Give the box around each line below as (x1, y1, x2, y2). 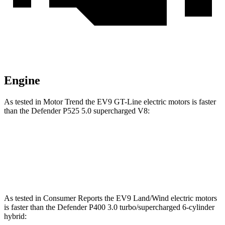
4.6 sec (145, 162, 164, 169)
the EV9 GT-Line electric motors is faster (83, 97, 216, 106)
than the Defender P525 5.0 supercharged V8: (4, 106, 150, 116)
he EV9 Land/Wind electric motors (106, 194, 217, 203)
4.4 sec (113, 162, 132, 169)
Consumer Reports (43, 194, 102, 203)
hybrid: (4, 212, 27, 221)
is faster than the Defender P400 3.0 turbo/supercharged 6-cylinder (4, 203, 214, 212)
